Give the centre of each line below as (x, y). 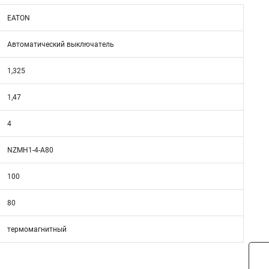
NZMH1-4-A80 (30, 150)
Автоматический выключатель (61, 44)
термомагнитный (37, 229)
